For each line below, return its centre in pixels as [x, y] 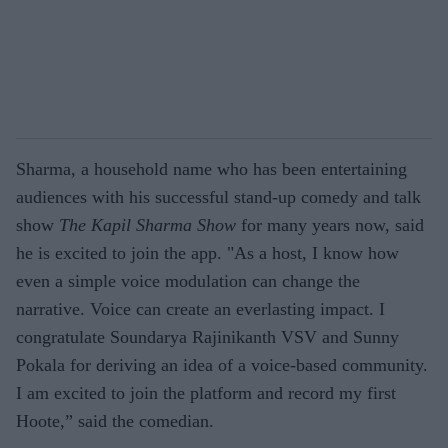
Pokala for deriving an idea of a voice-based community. [222, 364]
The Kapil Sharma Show [150, 224]
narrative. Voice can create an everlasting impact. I [200, 308]
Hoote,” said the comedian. [115, 420]
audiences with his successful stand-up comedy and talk [218, 196]
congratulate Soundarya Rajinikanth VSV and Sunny [207, 336]
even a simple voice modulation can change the [188, 280]
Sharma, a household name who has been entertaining [211, 168]
